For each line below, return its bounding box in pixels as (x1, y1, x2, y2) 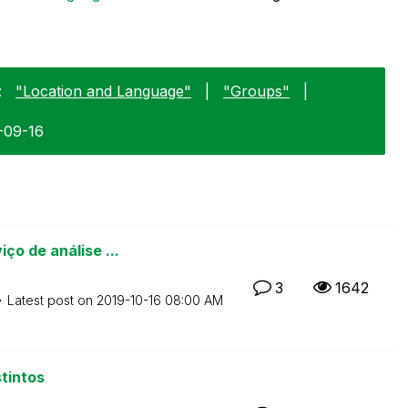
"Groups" (223, 81, 290, 100)
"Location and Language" (15, 81, 191, 100)
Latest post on (6, 291, 97, 308)
